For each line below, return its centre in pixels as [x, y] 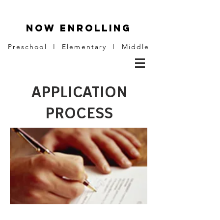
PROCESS [79, 113]
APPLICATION [79, 92]
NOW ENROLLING [79, 28]
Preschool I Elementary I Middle [79, 47]
